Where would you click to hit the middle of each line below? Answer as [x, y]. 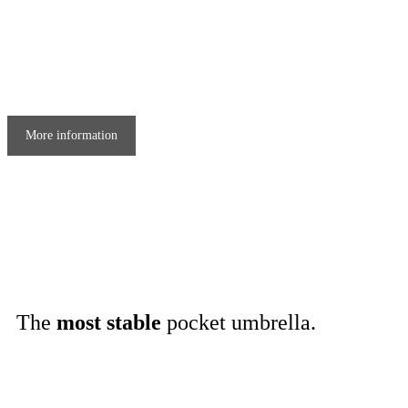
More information [71, 135]
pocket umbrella [236, 322]
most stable [109, 322]
